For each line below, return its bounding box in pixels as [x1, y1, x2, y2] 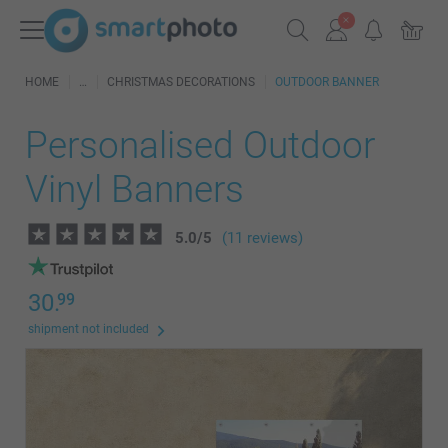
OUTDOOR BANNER [275, 75, 379, 89]
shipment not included [28, 322, 149, 336]
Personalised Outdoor [25, 124, 375, 167]
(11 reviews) [222, 229, 303, 247]
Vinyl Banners [25, 168, 244, 211]
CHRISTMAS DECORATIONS [107, 75, 255, 89]
